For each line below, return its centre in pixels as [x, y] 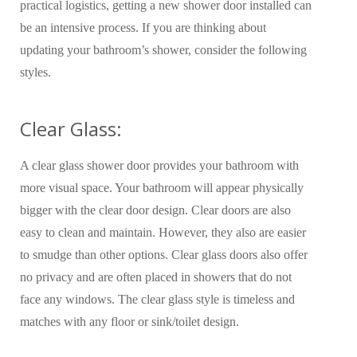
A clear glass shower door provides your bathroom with [159, 165]
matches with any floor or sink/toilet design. [129, 322]
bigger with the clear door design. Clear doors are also [155, 210]
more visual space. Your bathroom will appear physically [162, 188]
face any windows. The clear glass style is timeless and [157, 299]
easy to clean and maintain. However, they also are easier [163, 232]
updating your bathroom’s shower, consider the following [163, 50]
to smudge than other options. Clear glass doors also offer [164, 255]
